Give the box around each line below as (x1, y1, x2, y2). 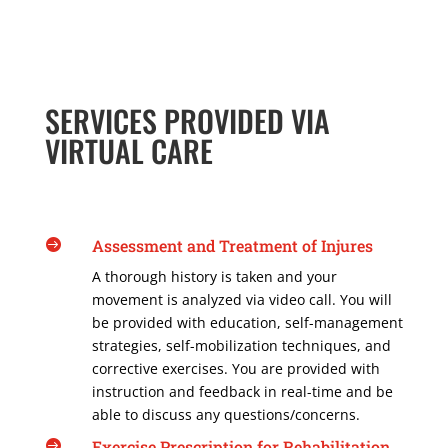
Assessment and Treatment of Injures (91, 234, 373, 256)
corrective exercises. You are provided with (91, 358, 380, 378)
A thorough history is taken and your (91, 266, 337, 286)
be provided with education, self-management (91, 312, 403, 332)
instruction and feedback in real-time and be (91, 381, 393, 401)
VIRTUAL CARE (44, 127, 213, 173)
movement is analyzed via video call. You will (91, 289, 392, 309)
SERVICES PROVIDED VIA (44, 97, 330, 143)
